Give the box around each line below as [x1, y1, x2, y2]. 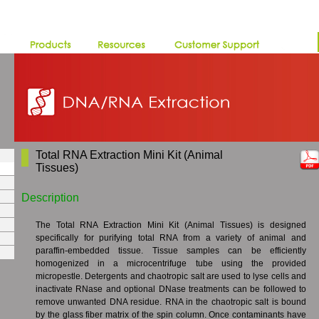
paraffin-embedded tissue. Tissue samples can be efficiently [36, 246, 306, 256]
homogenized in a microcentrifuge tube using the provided [36, 258, 306, 268]
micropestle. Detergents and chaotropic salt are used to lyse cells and [36, 271, 306, 281]
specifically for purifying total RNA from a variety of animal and [36, 233, 306, 243]
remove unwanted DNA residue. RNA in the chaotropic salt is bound [36, 297, 306, 307]
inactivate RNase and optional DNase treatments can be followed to [36, 284, 306, 294]
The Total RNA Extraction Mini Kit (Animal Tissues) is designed [36, 220, 306, 230]
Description [21, 192, 79, 204]
